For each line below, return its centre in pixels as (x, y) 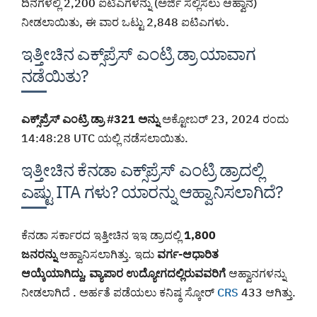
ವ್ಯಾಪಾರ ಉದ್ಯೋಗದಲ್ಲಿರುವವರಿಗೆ (157, 273)
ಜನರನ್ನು (39, 254)
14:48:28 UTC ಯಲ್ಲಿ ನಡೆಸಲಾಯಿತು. (105, 138)
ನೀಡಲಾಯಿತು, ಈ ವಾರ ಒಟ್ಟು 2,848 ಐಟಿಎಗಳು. (125, 22)
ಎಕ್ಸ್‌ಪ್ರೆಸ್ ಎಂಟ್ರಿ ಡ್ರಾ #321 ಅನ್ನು (90, 119)
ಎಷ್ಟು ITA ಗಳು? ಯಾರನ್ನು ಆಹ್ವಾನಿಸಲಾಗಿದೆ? (152, 192)
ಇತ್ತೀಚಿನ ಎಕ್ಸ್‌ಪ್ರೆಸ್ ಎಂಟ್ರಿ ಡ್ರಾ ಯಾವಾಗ (139, 54)
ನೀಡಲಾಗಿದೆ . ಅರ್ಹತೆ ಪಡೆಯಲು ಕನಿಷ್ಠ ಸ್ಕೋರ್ (119, 293)
